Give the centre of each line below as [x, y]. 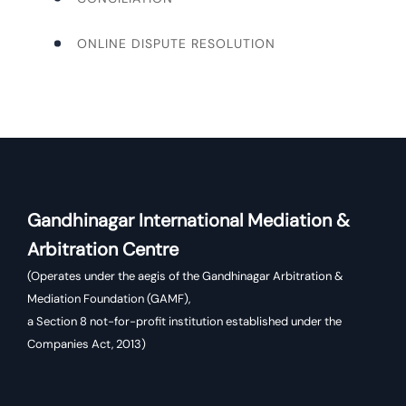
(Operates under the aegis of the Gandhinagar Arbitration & [185, 276]
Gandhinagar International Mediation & [188, 221]
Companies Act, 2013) [87, 344]
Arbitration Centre [103, 250]
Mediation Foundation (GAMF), [109, 299]
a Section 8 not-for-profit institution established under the [184, 322]
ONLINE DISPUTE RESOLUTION [176, 44]
